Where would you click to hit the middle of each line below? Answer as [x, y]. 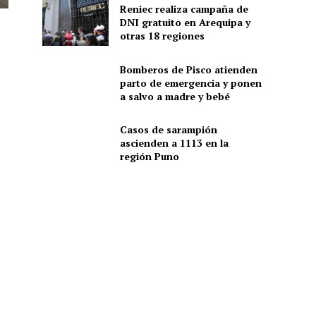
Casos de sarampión [168, 130]
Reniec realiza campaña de [184, 9]
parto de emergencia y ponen [190, 83]
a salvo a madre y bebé [175, 96]
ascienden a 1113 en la [174, 143]
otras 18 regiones [162, 36]
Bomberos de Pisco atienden [188, 69]
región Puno [149, 157]
